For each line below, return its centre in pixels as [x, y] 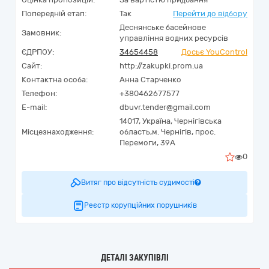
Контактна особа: [55, 80]
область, [136, 132]
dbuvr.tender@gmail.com [165, 107]
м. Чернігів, [173, 132]
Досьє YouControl [214, 52]
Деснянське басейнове [163, 27]
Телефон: [39, 93]
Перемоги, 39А [147, 143]
